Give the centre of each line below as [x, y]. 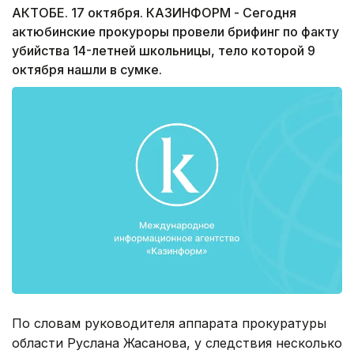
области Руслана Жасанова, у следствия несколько [177, 343]
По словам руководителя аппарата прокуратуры [169, 323]
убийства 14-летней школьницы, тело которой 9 [164, 51]
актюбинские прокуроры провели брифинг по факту [175, 32]
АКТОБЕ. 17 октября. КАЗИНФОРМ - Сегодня [154, 13]
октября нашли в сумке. [87, 70]
